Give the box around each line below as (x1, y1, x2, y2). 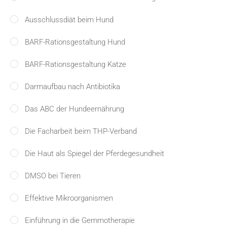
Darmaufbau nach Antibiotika (25, 82, 120, 91)
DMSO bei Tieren (25, 171, 81, 180)
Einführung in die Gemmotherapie (25, 216, 135, 225)
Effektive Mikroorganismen (25, 194, 113, 203)
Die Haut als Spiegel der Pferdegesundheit (25, 149, 164, 158)
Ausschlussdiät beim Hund (25, 15, 113, 24)
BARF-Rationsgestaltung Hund (25, 37, 125, 47)
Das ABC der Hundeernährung (25, 104, 124, 113)
